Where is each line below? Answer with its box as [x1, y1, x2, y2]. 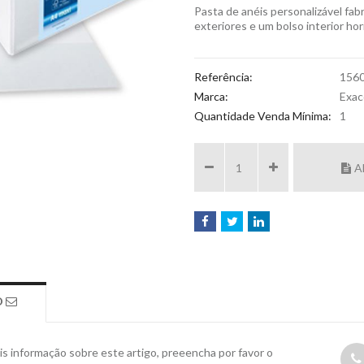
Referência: [194, 70, 253, 84]
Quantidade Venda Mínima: [194, 109, 331, 123]
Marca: [194, 89, 228, 103]
